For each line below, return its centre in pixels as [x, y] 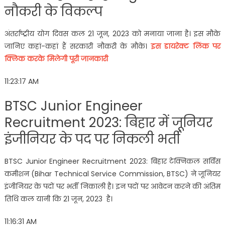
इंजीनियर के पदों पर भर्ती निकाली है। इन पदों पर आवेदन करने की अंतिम [113, 186]
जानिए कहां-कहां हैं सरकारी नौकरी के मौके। [78, 46]
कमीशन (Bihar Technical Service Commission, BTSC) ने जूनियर [113, 174]
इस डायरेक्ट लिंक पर [186, 46]
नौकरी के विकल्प [53, 11]
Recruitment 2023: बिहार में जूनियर [108, 122]
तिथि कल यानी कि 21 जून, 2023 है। [58, 199]
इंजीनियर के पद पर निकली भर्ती [92, 139]
